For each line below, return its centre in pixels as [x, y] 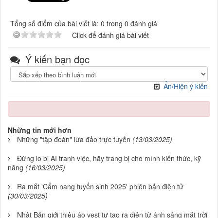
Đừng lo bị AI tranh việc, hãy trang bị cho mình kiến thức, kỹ [109, 158]
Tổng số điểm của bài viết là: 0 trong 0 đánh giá [84, 24]
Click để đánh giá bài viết [110, 35]
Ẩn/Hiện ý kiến [186, 86]
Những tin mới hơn [40, 130]
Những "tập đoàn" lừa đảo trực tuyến [74, 139]
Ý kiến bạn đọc [56, 59]
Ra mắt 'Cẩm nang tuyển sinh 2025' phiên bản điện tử [100, 187]
